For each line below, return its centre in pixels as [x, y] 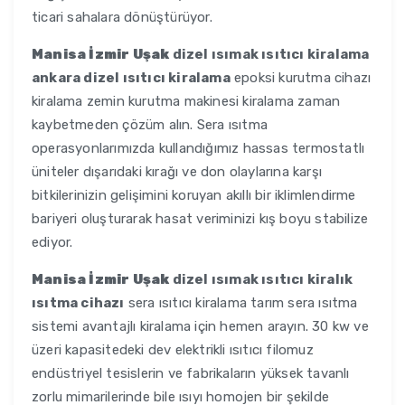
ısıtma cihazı [78, 303]
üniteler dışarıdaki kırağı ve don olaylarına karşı [177, 172]
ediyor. [52, 243]
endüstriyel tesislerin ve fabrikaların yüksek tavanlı [191, 374]
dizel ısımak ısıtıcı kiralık [261, 280]
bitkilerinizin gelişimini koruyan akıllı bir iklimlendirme [194, 196]
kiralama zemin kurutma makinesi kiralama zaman [186, 102]
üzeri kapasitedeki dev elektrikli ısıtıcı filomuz [173, 350]
